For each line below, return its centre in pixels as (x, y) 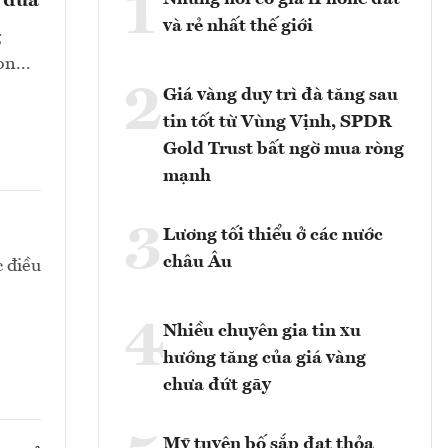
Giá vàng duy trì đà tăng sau (280, 95)
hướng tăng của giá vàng (264, 358)
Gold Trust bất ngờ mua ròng (283, 149)
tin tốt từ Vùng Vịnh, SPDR (277, 122)
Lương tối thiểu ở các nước (273, 235)
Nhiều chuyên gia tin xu (262, 331)
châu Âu (197, 262)
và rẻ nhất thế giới (238, 26)
